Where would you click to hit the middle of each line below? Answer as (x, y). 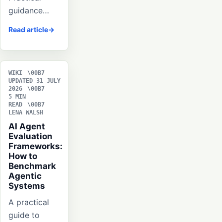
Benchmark (32, 166)
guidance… (29, 11)
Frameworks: (35, 146)
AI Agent (27, 127)
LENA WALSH (26, 113)
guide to (24, 215)
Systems (27, 186)
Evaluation (30, 137)
